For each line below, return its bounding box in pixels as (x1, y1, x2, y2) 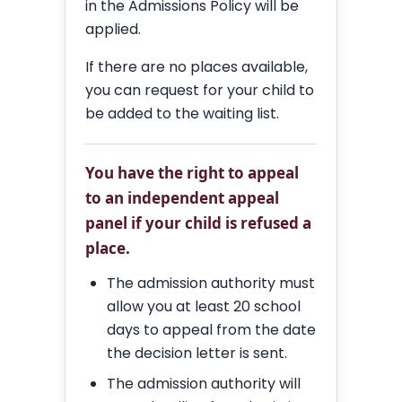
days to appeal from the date (107, 319, 316, 340)
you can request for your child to (85, 79, 314, 100)
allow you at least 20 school (107, 295, 301, 317)
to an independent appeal (85, 187, 279, 208)
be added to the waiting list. (85, 102, 279, 124)
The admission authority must (107, 272, 315, 293)
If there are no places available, (85, 56, 308, 77)
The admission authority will (107, 372, 301, 394)
